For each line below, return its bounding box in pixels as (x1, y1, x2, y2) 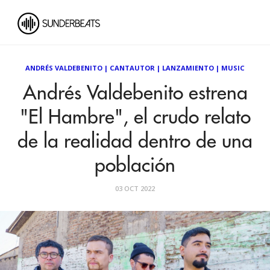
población (95, 156, 175, 175)
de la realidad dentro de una (17, 132, 253, 151)
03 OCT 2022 (115, 184, 155, 193)
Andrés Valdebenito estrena (22, 84, 248, 103)
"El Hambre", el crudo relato (19, 108, 251, 127)
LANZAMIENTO (162, 63, 214, 72)
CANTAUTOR (110, 63, 155, 72)
